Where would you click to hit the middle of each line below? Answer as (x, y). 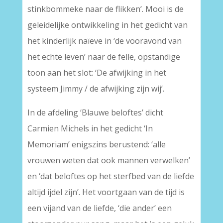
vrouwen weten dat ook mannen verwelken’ (109, 160)
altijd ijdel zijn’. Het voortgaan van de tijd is (106, 192)
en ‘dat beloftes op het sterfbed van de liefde (111, 176)
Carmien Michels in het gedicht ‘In (90, 128)
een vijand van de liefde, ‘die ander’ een (99, 208)
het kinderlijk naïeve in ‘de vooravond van (104, 41)
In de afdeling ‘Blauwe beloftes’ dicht (95, 112)
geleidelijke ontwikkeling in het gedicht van (107, 25)
